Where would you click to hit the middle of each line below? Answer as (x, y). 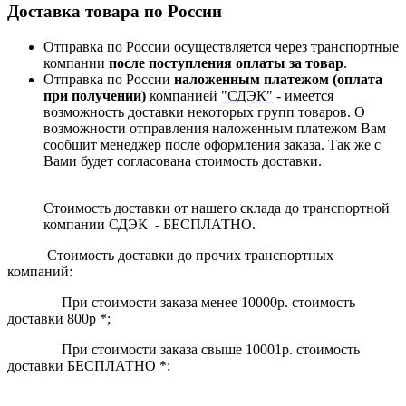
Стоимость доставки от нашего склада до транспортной (217, 208)
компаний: (40, 271)
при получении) (97, 95)
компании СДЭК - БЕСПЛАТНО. (150, 224)
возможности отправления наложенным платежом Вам (215, 128)
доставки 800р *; (59, 318)
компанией (184, 95)
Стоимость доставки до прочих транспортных (170, 255)
